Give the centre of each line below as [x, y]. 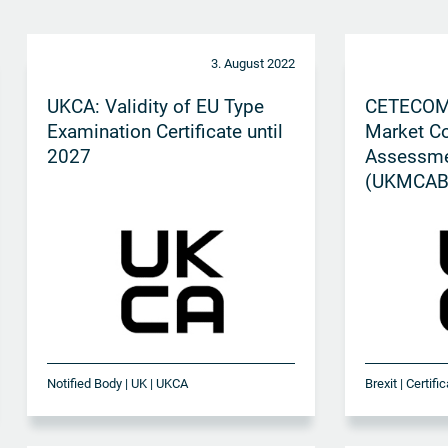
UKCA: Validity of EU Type [155, 106]
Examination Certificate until [164, 131]
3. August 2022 [253, 63]
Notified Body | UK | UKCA [117, 384]
